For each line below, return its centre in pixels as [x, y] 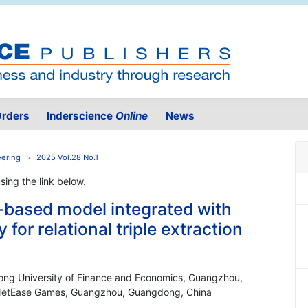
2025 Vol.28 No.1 [67, 158]
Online [132, 116]
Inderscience [81, 116]
